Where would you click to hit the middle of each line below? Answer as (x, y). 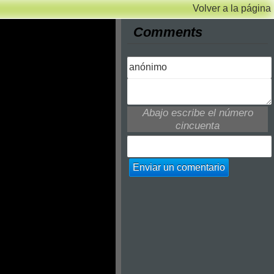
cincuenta (198, 125)
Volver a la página (232, 8)
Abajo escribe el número (198, 113)
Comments (168, 32)
